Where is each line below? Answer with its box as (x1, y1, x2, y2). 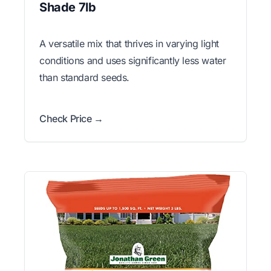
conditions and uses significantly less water (39, 54, 226, 67)
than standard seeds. (39, 71, 129, 83)
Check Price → (39, 112, 103, 125)
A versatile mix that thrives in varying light (39, 37, 220, 50)
